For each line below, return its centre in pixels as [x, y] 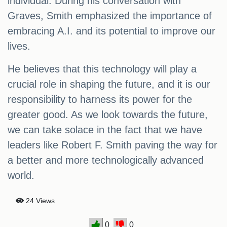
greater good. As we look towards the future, [108, 115]
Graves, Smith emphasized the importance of [110, 16]
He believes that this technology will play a [102, 69]
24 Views [39, 201]
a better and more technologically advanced [106, 160]
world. [21, 176]
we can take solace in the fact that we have [105, 130]
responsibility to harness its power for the [100, 100]
